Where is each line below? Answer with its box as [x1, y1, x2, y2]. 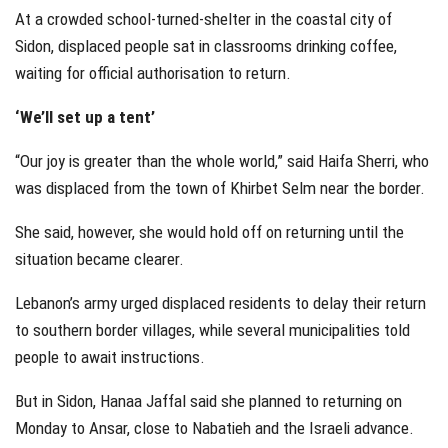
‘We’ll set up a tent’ [15, 106, 155, 127]
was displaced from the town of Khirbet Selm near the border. [15, 177, 425, 198]
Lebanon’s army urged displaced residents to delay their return [15, 292, 426, 313]
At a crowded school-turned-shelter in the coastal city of [15, 8, 392, 29]
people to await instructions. [15, 346, 205, 367]
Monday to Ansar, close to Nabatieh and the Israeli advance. [15, 417, 414, 438]
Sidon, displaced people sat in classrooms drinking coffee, [15, 35, 397, 56]
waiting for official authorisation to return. [15, 62, 291, 83]
